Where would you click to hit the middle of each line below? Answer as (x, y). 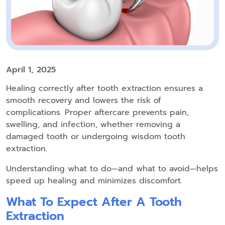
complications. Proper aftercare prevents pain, (97, 113)
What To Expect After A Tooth (94, 202)
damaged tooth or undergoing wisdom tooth (96, 137)
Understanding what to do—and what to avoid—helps (112, 169)
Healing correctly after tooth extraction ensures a (104, 89)
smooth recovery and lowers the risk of (84, 101)
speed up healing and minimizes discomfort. (94, 181)
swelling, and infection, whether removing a (93, 125)
